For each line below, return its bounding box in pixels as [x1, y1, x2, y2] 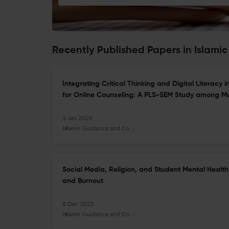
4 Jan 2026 [62, 114, 93, 122]
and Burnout [62, 177, 103, 185]
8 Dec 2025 [62, 200, 94, 208]
